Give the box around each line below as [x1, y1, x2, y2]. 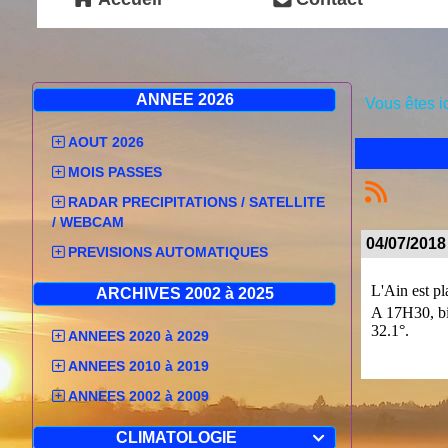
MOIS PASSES [68, 164, 162, 180]
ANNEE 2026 [135, 91, 234, 108]
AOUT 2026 [68, 134, 144, 150]
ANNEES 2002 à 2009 [68, 388, 209, 404]
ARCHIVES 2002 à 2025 [95, 285, 274, 302]
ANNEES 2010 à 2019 [68, 358, 209, 374]
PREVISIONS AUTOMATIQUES [68, 244, 268, 260]
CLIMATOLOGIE [115, 429, 237, 446]
